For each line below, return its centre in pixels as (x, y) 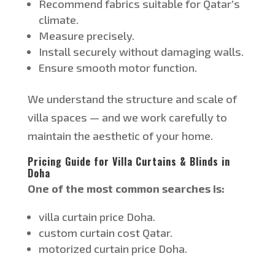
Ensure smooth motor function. (118, 68)
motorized (65, 249)
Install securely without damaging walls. (141, 52)
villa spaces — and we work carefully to (127, 118)
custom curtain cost (90, 233)
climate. (58, 20)
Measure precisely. (86, 36)
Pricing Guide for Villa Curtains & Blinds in (129, 162)
